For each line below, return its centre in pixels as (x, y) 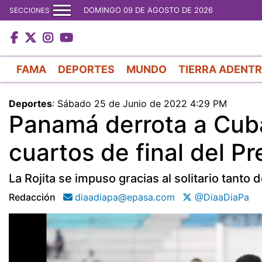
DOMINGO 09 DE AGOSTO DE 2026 (148, 10)
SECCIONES (30, 10)
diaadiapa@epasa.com (125, 197)
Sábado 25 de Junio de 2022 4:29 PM (142, 103)
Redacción (32, 197)
